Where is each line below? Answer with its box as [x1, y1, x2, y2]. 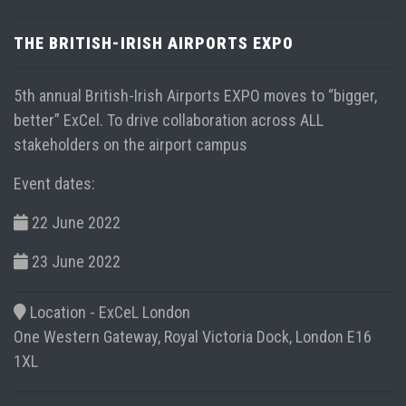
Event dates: [14, 173, 95, 193]
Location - [26, 302, 99, 322]
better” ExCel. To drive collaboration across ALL [14, 110, 324, 130]
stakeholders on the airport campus [14, 134, 247, 154]
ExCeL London [99, 302, 190, 322]
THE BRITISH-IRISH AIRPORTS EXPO [14, 33, 294, 53]
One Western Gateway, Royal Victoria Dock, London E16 [14, 326, 372, 346]
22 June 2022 [32, 212, 121, 232]
